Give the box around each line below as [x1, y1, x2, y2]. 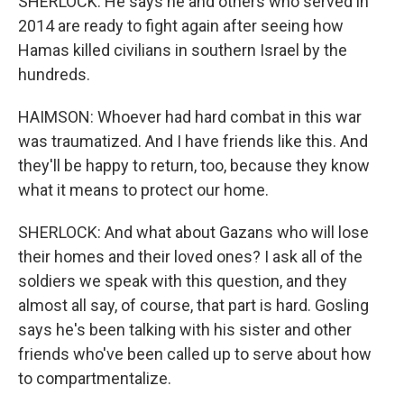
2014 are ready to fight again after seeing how [18, 16, 344, 35]
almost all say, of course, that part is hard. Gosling [18, 296, 369, 315]
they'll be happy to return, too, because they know [18, 156, 370, 175]
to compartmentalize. [18, 369, 171, 388]
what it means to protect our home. [18, 180, 269, 199]
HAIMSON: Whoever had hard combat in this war [18, 107, 362, 126]
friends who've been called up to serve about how [18, 344, 372, 363]
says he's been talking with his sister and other [18, 320, 352, 339]
